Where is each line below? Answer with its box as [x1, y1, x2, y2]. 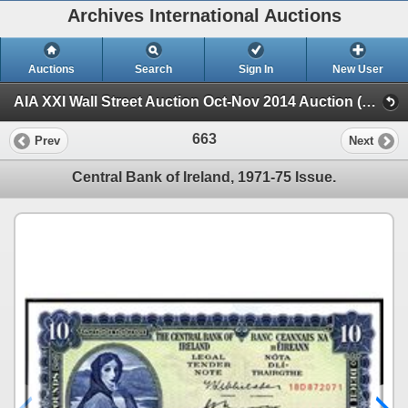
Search [135, 63, 172, 76]
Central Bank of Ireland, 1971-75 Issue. [72, 169, 336, 186]
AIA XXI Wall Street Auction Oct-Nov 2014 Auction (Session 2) [362, 94, 376, 110]
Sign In [238, 63, 273, 76]
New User [331, 63, 383, 76]
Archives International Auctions [66, 5, 342, 25]
